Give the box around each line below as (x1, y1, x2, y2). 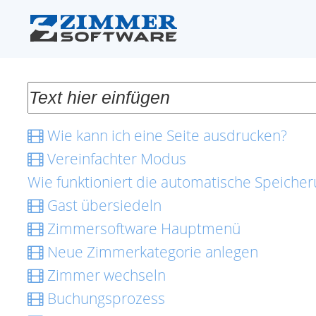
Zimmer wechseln (44, 265, 166, 285)
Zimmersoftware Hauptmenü (44, 219, 241, 238)
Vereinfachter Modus (44, 149, 186, 169)
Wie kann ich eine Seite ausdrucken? (44, 126, 287, 145)
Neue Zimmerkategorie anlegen (44, 242, 258, 262)
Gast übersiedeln (44, 195, 162, 215)
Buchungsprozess (44, 288, 165, 308)
